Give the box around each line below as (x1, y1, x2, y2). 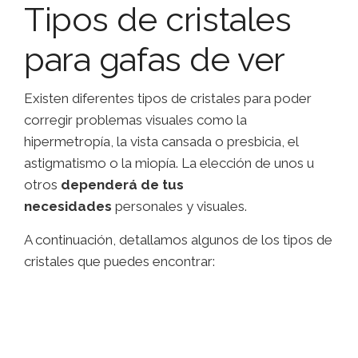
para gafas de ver (24, 40, 285, 80)
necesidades (24, 198, 112, 215)
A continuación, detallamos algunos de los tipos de (24, 232, 332, 249)
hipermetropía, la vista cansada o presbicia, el (24, 133, 298, 150)
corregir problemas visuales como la (24, 112, 247, 129)
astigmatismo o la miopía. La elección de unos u (24, 155, 314, 172)
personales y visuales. (112, 198, 247, 215)
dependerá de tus (61, 177, 184, 193)
